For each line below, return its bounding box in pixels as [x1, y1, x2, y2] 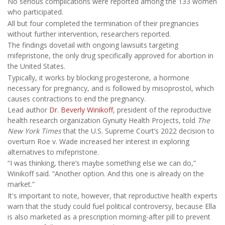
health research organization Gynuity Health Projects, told [8, 115, 197, 125]
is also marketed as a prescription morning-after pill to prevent [8, 211, 210, 221]
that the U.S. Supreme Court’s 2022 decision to [61, 126, 214, 136]
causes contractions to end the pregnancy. [8, 93, 146, 103]
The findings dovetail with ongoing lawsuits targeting [8, 40, 178, 50]
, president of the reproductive [113, 104, 211, 115]
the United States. [8, 61, 65, 71]
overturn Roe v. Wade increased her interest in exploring [8, 136, 189, 146]
